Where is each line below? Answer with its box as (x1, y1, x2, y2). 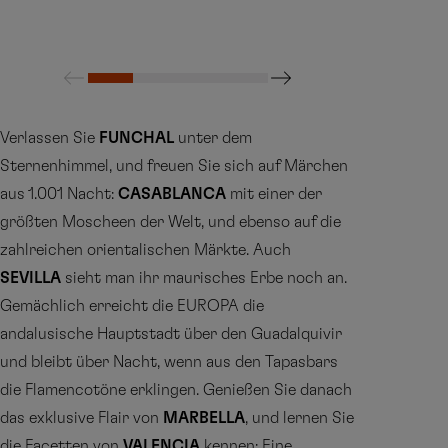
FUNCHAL (99, 130, 174, 146)
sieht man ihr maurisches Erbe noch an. (61, 270, 347, 286)
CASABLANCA (118, 186, 226, 202)
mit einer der (226, 186, 322, 202)
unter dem (174, 130, 252, 146)
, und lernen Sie (245, 410, 354, 426)
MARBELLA (163, 410, 245, 426)
